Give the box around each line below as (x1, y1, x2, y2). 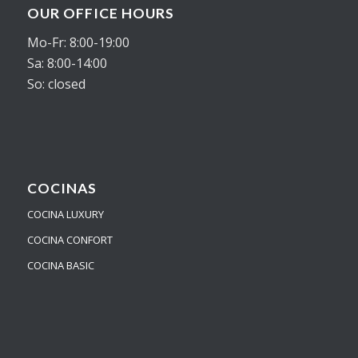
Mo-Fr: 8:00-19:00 (26, 33, 129, 51)
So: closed (26, 74, 86, 93)
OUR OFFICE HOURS (26, 5, 174, 22)
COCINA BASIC (26, 258, 94, 273)
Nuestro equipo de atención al (153, 336, 336, 355)
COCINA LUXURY (26, 207, 104, 222)
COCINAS (26, 180, 97, 197)
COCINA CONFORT (26, 233, 113, 248)
